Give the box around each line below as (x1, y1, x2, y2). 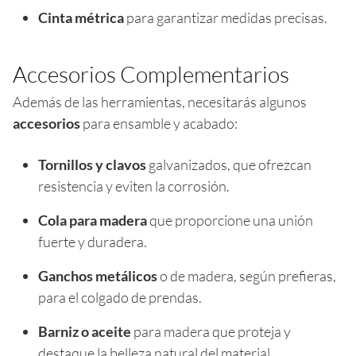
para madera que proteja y (131, 322, 291, 340)
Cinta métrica (38, 8, 124, 26)
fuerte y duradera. (38, 232, 147, 250)
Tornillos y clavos (38, 155, 146, 173)
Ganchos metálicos (38, 266, 157, 284)
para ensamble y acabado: (80, 114, 238, 132)
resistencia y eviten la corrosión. (38, 176, 230, 195)
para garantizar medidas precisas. (124, 8, 327, 26)
